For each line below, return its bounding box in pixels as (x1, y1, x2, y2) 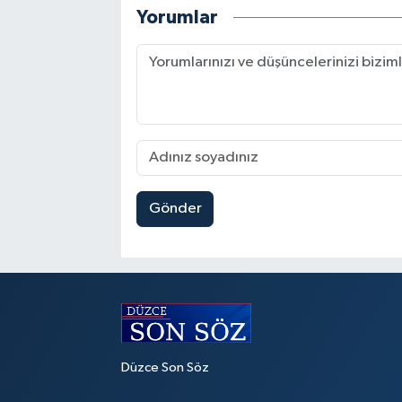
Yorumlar (135, 8, 218, 28)
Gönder (148, 201, 202, 217)
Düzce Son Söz (120, 361, 209, 375)
